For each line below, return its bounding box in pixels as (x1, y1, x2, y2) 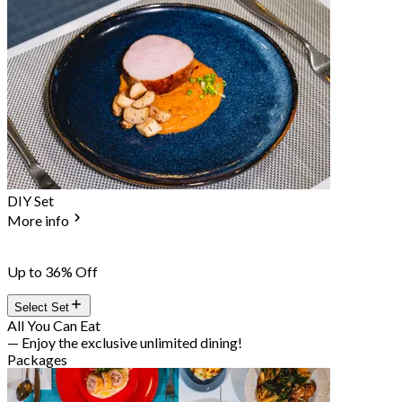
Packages (7, 351, 67, 369)
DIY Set (7, 192, 54, 210)
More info (7, 212, 69, 230)
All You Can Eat (7, 317, 100, 335)
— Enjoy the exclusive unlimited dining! (7, 334, 242, 352)
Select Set (14, 301, 69, 315)
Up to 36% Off (7, 263, 98, 281)
